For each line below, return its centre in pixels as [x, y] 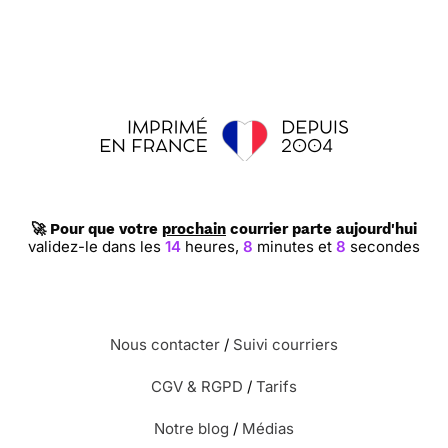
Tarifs [276, 386]
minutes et [294, 246]
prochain [194, 229]
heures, [212, 246]
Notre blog [191, 428]
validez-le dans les [96, 246]
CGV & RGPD [197, 386]
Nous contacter [165, 344]
